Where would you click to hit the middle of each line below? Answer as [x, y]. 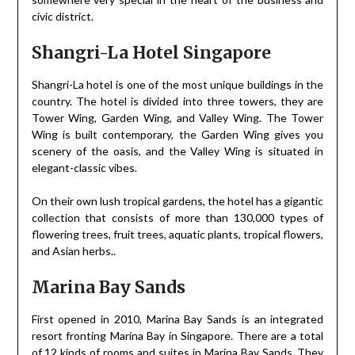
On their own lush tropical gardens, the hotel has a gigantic [177, 200]
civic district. [62, 16]
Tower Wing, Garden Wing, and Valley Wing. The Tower [177, 117]
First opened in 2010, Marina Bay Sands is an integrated [177, 319]
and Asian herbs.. [73, 250]
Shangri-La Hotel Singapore [151, 52]
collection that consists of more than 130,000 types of [177, 217]
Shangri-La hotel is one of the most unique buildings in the [177, 84]
